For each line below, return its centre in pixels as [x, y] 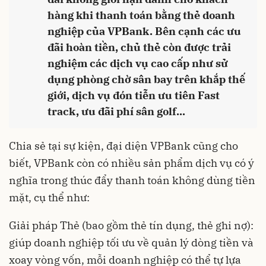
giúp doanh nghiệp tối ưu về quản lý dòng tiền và [131, 243]
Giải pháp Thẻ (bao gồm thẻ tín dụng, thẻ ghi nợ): [131, 226]
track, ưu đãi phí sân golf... [116, 112]
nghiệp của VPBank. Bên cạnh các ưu [144, 31]
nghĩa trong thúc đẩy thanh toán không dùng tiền [132, 180]
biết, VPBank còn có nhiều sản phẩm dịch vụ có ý [132, 163]
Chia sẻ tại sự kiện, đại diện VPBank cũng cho [123, 146]
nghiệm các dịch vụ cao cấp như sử [138, 64]
